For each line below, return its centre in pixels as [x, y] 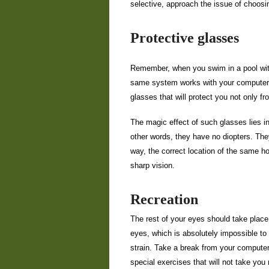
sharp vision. [153, 165]
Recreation [164, 199]
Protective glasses [185, 38]
